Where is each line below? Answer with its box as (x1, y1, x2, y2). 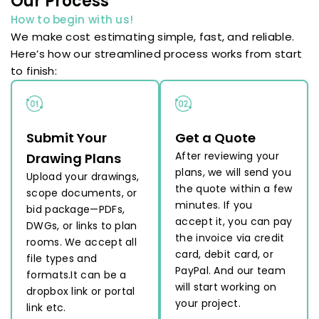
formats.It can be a (26, 268, 127, 283)
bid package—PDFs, (26, 202, 125, 217)
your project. (175, 296, 241, 311)
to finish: (11, 63, 57, 79)
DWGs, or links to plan (26, 219, 137, 234)
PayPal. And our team (175, 263, 286, 278)
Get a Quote (175, 129, 256, 147)
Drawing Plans (26, 150, 121, 168)
